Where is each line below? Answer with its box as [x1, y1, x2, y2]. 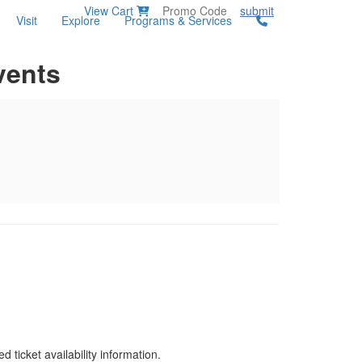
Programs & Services [124, 12, 232, 28]
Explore [61, 12, 100, 28]
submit [240, 2, 274, 19]
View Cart [84, 2, 134, 19]
